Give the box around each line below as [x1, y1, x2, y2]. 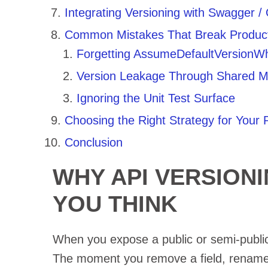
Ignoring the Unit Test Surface [76, 91, 235, 105]
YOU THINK [52, 191, 177, 217]
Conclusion [64, 135, 123, 149]
